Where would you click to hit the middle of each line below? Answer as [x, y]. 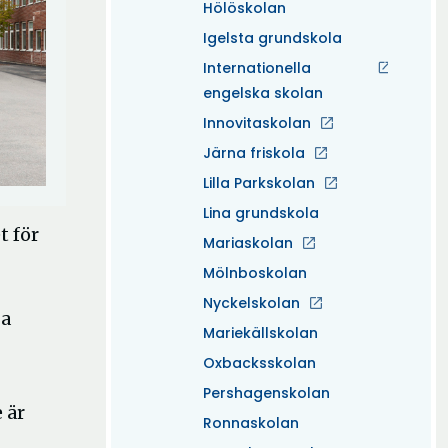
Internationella [257, 68]
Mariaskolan [248, 243]
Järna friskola [254, 153]
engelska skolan [263, 93]
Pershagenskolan [266, 393]
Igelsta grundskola [272, 38]
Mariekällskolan [260, 333]
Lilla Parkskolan [259, 183]
